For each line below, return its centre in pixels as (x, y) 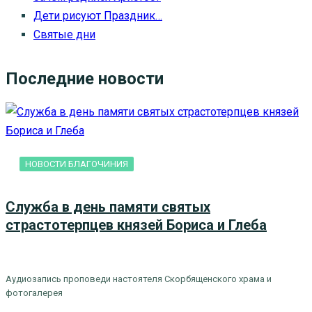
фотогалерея (34, 293)
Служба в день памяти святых (108, 207)
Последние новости (85, 78)
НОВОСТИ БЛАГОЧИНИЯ (77, 164)
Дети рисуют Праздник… (98, 16)
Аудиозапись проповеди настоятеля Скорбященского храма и (139, 279)
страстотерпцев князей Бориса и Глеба (136, 225)
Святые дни (64, 34)
